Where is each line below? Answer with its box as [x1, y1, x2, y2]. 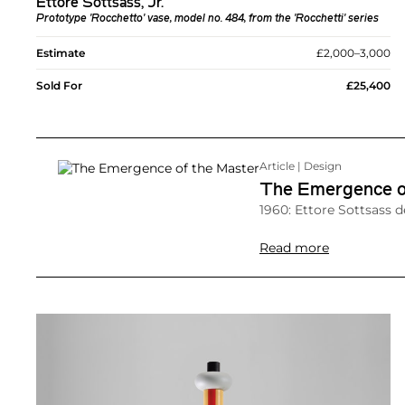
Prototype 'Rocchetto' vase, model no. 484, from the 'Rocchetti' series [36, 14, 379, 25]
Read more [259, 240, 329, 257]
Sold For [36, 79, 82, 93]
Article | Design [259, 159, 342, 174]
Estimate [36, 46, 85, 61]
